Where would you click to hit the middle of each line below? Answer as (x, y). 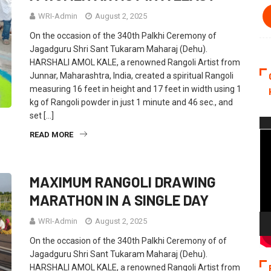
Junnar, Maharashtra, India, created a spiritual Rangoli (132, 76)
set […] (42, 116)
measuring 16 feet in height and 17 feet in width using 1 (135, 89)
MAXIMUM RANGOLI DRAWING (123, 182)
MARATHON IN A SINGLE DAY (119, 200)
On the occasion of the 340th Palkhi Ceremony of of (128, 241)
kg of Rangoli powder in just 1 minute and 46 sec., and (131, 102)
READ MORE (51, 135)
